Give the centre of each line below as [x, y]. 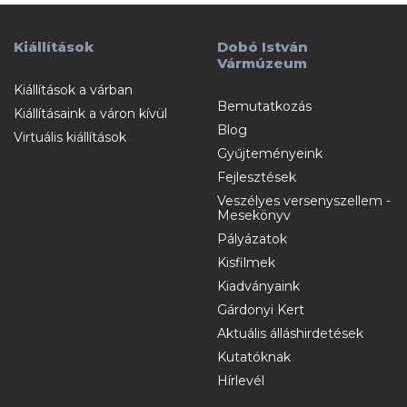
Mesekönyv [254, 216]
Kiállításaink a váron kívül [90, 114]
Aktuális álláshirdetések [290, 334]
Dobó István [263, 47]
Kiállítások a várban [73, 90]
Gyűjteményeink [270, 154]
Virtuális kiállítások [70, 138]
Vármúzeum [262, 64]
